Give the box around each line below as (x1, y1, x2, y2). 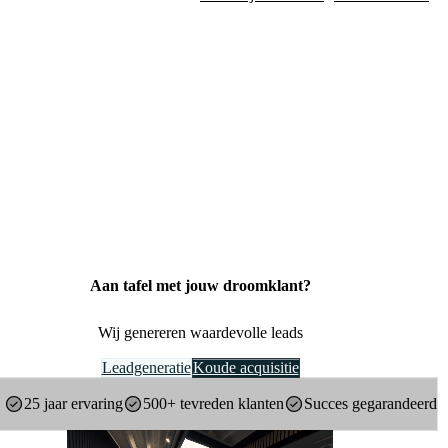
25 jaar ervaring (23, 394, 123, 412)
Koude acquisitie (192, 358, 299, 376)
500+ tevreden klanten (142, 394, 284, 412)
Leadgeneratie (101, 358, 191, 376)
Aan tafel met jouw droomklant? (89, 277, 311, 295)
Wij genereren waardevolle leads (97, 323, 303, 341)
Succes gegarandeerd (303, 394, 437, 412)
